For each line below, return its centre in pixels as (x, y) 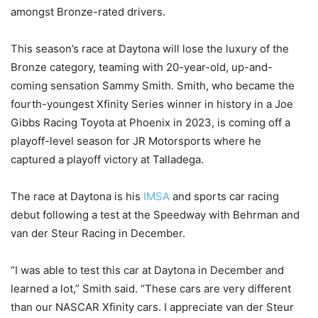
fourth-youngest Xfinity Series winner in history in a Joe (152, 104)
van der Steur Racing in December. (98, 234)
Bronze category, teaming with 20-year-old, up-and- (142, 67)
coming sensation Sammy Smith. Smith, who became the (153, 86)
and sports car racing (224, 197)
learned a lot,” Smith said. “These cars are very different (151, 289)
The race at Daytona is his (77, 197)
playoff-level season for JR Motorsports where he (136, 141)
